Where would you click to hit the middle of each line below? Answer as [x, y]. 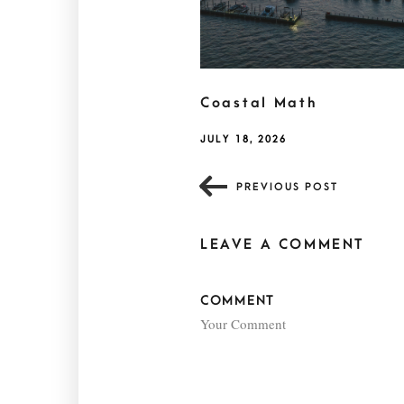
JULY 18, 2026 [243, 140]
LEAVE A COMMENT [282, 245]
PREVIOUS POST [287, 188]
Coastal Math [259, 103]
